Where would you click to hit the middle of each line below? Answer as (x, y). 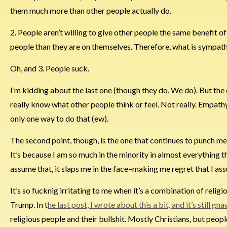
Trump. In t (29, 204)
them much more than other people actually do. (91, 10)
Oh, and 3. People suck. (50, 68)
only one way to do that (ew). (59, 118)
